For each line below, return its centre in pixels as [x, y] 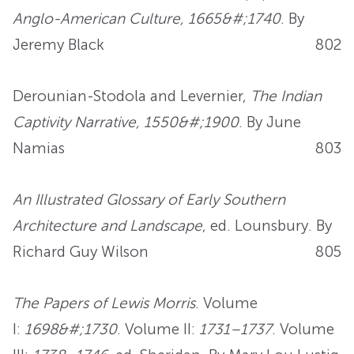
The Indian [286, 96]
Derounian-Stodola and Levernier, [132, 96]
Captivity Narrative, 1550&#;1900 [126, 122]
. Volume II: [158, 329]
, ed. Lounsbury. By [267, 225]
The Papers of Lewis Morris [104, 303]
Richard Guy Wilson [81, 251]
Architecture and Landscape [107, 225]
